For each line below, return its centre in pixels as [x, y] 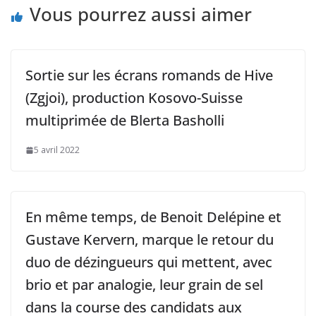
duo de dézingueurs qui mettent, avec [149, 262]
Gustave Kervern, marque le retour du [150, 240]
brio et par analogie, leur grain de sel [144, 285]
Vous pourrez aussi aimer [141, 14]
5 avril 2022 [57, 150]
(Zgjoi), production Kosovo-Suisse [134, 98]
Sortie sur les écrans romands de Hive [149, 75]
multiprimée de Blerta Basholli [125, 121]
